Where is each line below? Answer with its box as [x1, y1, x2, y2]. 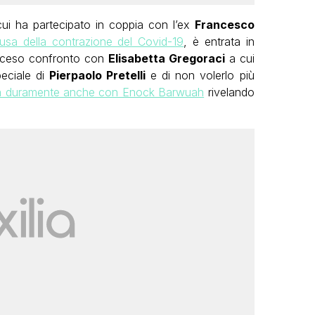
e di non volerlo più [146, 68, 255, 83]
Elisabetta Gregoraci [108, 51, 225, 66]
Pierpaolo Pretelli [49, 68, 146, 83]
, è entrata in [184, 34, 255, 49]
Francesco [194, 18, 255, 32]
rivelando [204, 85, 255, 100]
